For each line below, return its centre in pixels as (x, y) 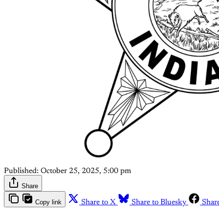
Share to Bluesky (159, 202)
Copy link (48, 202)
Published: (21, 171)
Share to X (99, 202)
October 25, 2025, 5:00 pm (86, 171)
